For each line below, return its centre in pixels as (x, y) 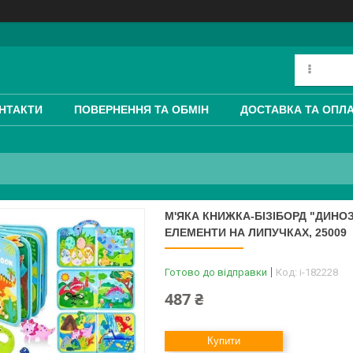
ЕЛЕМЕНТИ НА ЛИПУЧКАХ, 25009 (256, 232)
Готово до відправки (216, 272)
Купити (224, 341)
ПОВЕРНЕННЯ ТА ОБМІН (141, 110)
